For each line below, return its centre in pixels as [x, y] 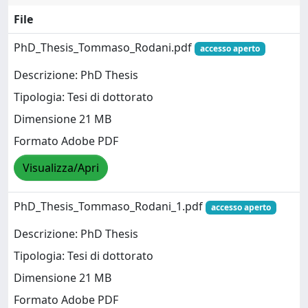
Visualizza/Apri [61, 168]
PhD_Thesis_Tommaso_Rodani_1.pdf [110, 206]
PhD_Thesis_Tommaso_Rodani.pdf [104, 47]
